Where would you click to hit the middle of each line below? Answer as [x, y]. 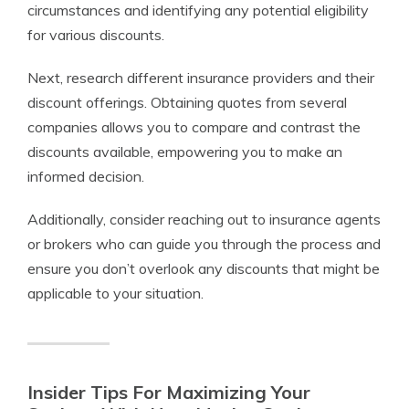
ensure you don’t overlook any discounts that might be [204, 268]
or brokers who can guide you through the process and [204, 244]
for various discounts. [96, 35]
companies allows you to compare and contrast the [194, 127]
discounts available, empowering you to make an [185, 152]
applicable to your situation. [115, 293]
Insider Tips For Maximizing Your [169, 392]
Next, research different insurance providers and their [201, 78]
